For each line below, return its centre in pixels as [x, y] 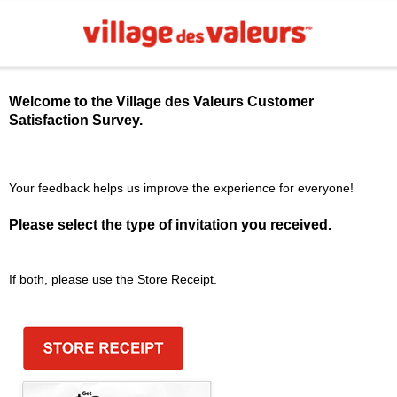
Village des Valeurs [179, 102]
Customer [278, 102]
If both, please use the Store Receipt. [113, 280]
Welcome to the [62, 102]
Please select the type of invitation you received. [170, 224]
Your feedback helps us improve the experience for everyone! [181, 187]
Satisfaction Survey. [75, 121]
